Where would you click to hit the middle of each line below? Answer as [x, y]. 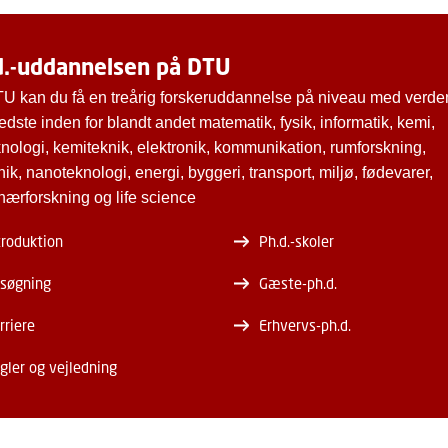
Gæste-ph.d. [297, 282]
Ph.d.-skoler [296, 240]
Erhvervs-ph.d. [304, 324]
